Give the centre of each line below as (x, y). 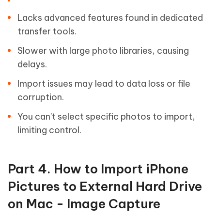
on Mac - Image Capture (84, 203)
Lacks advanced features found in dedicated (110, 17)
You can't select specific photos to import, (106, 116)
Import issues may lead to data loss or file (104, 83)
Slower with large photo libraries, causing (103, 50)
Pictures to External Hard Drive (105, 186)
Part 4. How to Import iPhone (98, 169)
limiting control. (49, 130)
